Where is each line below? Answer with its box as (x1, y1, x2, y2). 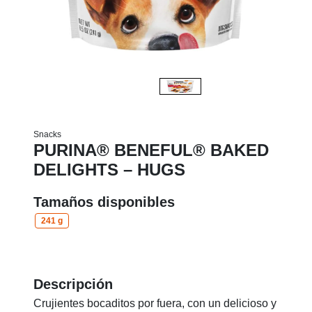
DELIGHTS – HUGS (33, 160, 185, 179)
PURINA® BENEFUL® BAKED (33, 141, 269, 159)
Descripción (33, 276, 113, 292)
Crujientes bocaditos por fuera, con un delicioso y (33, 297, 276, 310)
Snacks (33, 130, 61, 139)
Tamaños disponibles (33, 194, 175, 210)
